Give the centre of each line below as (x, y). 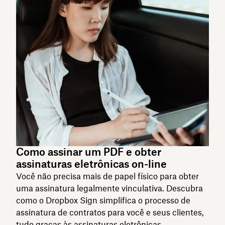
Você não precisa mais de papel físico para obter (107, 176)
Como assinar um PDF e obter (89, 152)
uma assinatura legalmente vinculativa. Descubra (109, 188)
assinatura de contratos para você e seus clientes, (110, 212)
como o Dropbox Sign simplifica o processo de (103, 200)
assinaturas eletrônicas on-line (91, 164)
